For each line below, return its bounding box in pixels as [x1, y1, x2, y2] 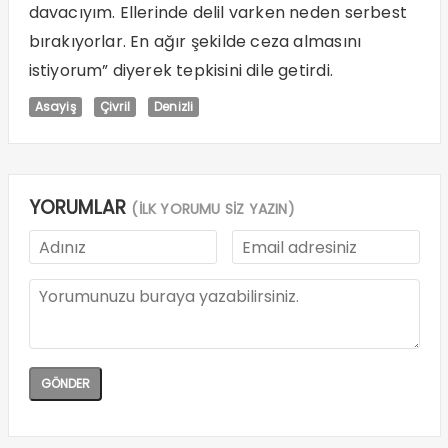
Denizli [153, 98, 194, 116]
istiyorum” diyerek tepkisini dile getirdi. [28, 59, 333, 83]
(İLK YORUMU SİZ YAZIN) [131, 199, 295, 220]
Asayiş [34, 98, 76, 116]
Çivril [99, 98, 130, 116]
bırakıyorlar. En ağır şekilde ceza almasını [28, 30, 362, 54]
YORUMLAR [28, 194, 132, 222]
